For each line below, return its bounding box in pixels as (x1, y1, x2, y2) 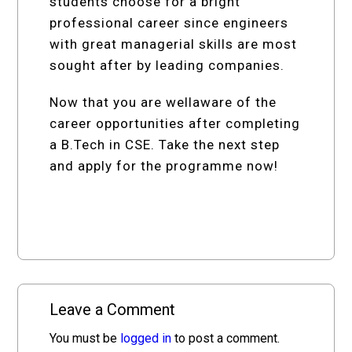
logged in (120, 330, 172, 346)
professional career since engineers (49, 14, 289, 31)
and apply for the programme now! (49, 157, 279, 174)
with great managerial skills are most (49, 35, 298, 52)
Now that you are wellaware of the (49, 93, 277, 110)
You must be (49, 330, 121, 346)
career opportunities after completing (49, 115, 301, 131)
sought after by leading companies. (49, 57, 285, 73)
